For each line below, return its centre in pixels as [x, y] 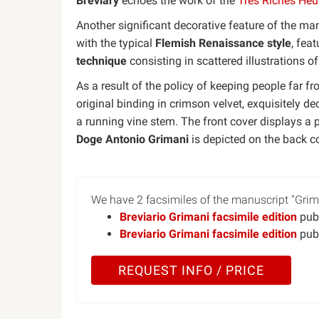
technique [101, 61]
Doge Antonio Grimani [132, 139]
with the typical [116, 43]
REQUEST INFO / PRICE [191, 270]
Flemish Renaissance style [223, 43]
